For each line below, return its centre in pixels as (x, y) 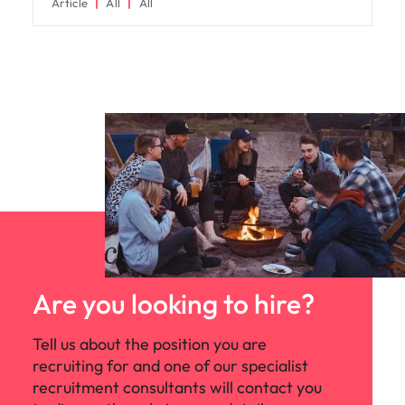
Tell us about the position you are (150, 344)
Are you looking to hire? (174, 304)
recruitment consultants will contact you (177, 387)
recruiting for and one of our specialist (170, 366)
